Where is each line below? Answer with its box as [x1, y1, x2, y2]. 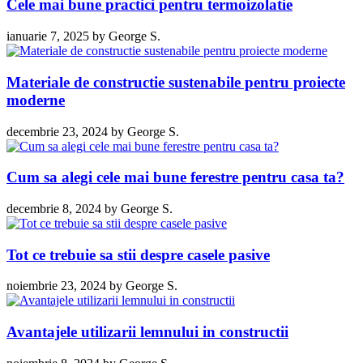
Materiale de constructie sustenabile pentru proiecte [6, 73, 345, 91]
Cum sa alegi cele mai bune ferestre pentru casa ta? [6, 169, 344, 186]
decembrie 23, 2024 [6, 124, 108, 139]
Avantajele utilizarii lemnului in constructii [6, 323, 288, 341]
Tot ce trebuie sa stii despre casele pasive [6, 246, 270, 263]
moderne [6, 91, 65, 109]
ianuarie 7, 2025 [6, 29, 89, 44]
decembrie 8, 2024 [6, 201, 101, 216]
